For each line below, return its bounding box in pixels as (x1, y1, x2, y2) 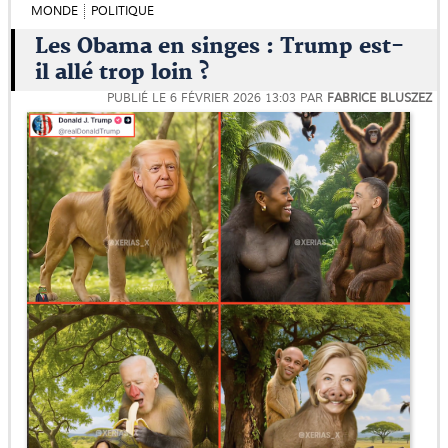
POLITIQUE (91, 3, 154, 19)
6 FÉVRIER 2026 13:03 (170, 90, 296, 106)
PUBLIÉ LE (107, 90, 170, 106)
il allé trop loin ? (35, 59, 210, 86)
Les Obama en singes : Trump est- (35, 33, 404, 60)
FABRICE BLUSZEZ (327, 90, 432, 106)
